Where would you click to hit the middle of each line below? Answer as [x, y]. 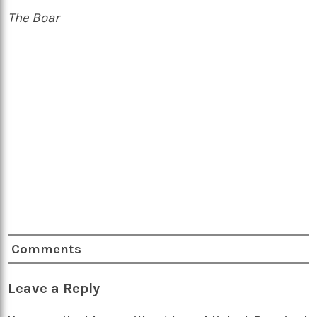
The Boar [35, 18]
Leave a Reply [54, 288]
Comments [47, 249]
